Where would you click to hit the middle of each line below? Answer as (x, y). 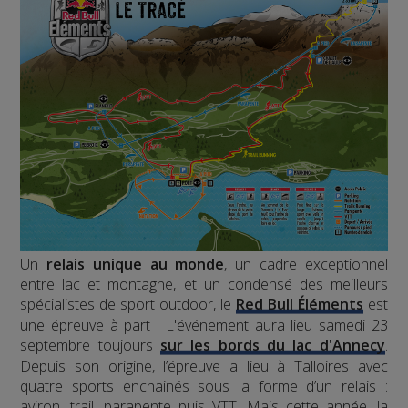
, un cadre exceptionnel (306, 265)
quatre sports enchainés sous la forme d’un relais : (204, 387)
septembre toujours (91, 346)
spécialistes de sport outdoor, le (128, 305)
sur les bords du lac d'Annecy (273, 346)
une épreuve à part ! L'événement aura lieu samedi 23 (204, 326)
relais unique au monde (136, 265)
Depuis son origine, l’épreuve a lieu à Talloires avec (204, 367)
